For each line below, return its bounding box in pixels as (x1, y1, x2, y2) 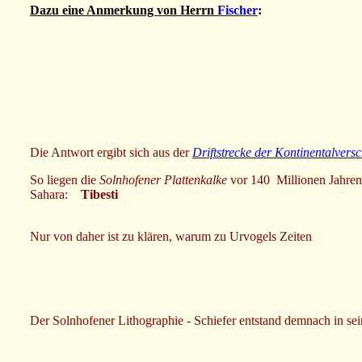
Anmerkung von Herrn (84, 2, 217, 17)
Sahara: (30, 187, 81, 201)
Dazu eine (30, 2, 84, 17)
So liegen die (30, 172, 96, 187)
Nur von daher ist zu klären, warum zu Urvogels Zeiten (30, 229, 312, 243)
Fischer (217, 2, 258, 17)
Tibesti (81, 187, 118, 201)
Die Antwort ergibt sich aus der (30, 145, 192, 159)
